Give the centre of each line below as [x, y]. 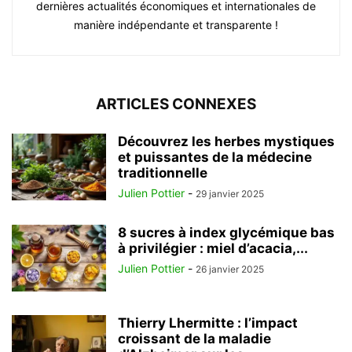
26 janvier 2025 [230, 269]
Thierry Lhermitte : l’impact [208, 323]
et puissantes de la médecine [215, 158]
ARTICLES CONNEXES [176, 104]
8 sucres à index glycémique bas [226, 233]
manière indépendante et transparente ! [176, 25]
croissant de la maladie [194, 339]
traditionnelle [163, 173]
